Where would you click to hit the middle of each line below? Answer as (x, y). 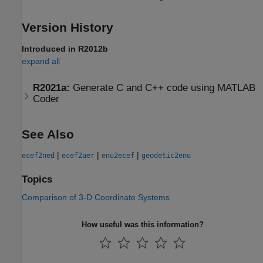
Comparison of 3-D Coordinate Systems (96, 198)
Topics (37, 179)
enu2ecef (118, 156)
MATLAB (237, 88)
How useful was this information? (142, 225)
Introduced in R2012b (65, 48)
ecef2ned (38, 156)
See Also (48, 134)
